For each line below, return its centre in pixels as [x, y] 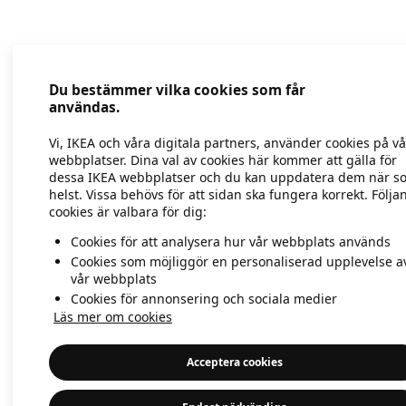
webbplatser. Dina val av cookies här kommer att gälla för [223, 160]
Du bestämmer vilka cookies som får [177, 91]
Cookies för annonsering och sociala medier [204, 299]
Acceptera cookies [235, 362]
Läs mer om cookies [113, 317]
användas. [84, 108]
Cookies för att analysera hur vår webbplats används [231, 242]
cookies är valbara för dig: [128, 212]
